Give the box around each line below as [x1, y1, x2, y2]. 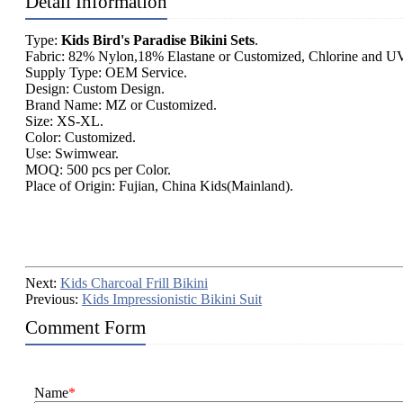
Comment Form [25, 317, 146, 339]
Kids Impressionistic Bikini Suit [82, 291, 262, 308]
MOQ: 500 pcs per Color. [25, 162, 171, 178]
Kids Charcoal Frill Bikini [60, 275, 208, 291]
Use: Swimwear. [25, 146, 119, 162]
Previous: [25, 291, 82, 308]
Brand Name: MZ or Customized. [25, 97, 217, 113]
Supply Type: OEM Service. [25, 65, 194, 81]
